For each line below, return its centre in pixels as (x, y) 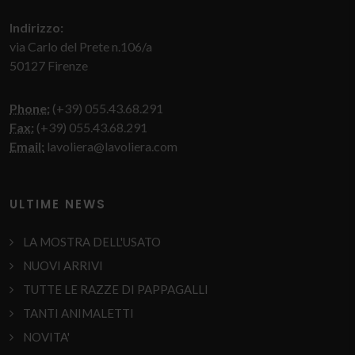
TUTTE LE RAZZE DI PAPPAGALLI (116, 290)
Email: (27, 147)
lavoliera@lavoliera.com (111, 147)
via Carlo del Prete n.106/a (81, 47)
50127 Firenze (49, 66)
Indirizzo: (36, 28)
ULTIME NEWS (58, 204)
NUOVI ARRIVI (63, 266)
